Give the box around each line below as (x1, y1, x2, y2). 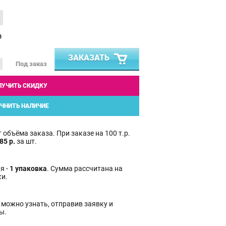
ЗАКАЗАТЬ (68, 52, 109, 63)
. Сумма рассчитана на (47, 164, 123, 173)
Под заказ (16, 60, 47, 68)
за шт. (15, 137, 37, 145)
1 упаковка (10, 164, 47, 173)
